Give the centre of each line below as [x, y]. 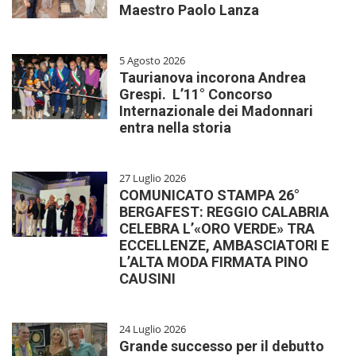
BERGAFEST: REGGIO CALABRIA [224, 212]
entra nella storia [175, 128]
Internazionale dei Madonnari [216, 111]
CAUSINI [147, 279]
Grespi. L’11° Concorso [196, 95]
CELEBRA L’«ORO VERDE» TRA [217, 229]
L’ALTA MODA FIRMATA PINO [214, 262]
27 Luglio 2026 [153, 178]
